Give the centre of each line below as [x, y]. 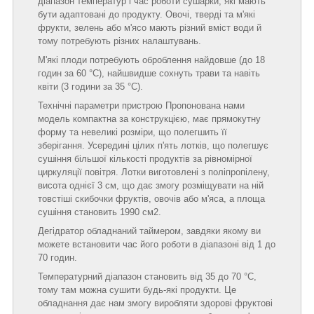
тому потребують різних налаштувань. [121, 41]
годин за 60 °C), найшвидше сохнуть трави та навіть [149, 73]
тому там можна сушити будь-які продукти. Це [137, 289]
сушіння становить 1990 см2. [100, 212]
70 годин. [59, 257]
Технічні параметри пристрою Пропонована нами [141, 105]
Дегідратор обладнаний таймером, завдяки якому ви [149, 231]
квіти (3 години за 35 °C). [90, 86]
